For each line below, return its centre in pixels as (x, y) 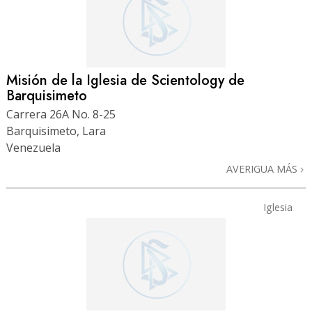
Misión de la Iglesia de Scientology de (125, 80)
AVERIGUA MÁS (263, 169)
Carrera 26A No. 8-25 (61, 114)
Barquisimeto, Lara (56, 131)
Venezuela (33, 147)
